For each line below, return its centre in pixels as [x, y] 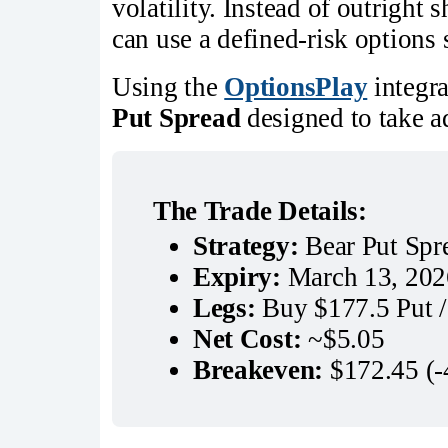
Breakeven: [258, 370]
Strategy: [245, 246]
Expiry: [236, 277]
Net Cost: [247, 339]
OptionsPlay [296, 86]
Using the [168, 86]
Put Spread [176, 117]
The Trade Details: [259, 211]
